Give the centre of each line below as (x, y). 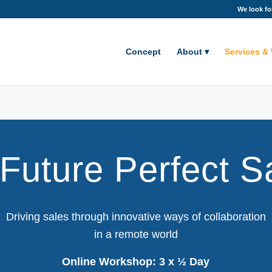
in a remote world (136, 235)
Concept (144, 52)
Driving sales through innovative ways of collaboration (136, 217)
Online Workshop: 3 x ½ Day (136, 261)
